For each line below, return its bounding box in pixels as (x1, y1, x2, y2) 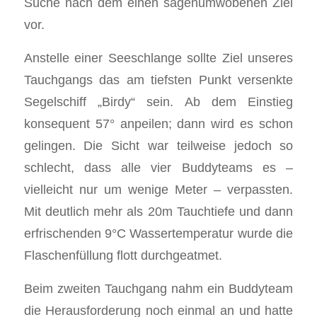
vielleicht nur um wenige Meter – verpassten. (23, 182, 294, 197)
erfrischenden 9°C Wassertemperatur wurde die (23, 226, 294, 241)
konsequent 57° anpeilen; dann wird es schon (23, 116, 294, 132)
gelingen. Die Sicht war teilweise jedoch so (23, 138, 294, 154)
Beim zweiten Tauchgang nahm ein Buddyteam (23, 280, 294, 296)
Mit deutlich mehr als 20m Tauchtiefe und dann (23, 204, 294, 219)
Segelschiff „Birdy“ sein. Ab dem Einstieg (23, 94, 294, 110)
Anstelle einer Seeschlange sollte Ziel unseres (23, 50, 294, 66)
